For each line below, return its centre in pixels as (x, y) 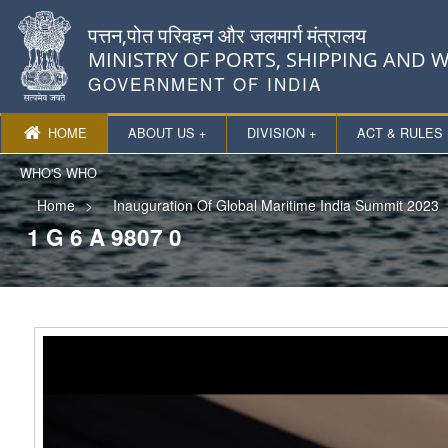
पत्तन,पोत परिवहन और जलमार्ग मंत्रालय (227, 35)
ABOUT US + (167, 132)
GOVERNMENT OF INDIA (205, 83)
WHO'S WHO (59, 172)
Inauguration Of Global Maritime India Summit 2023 (275, 205)
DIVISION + (282, 132)
